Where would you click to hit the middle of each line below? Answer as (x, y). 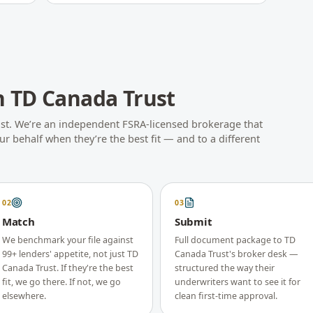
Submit (194, 221)
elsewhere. (24, 296)
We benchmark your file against (68, 240)
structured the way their (225, 268)
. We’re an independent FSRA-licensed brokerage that (136, 124)
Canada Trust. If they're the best (68, 268)
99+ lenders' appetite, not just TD (70, 254)
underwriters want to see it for (238, 282)
